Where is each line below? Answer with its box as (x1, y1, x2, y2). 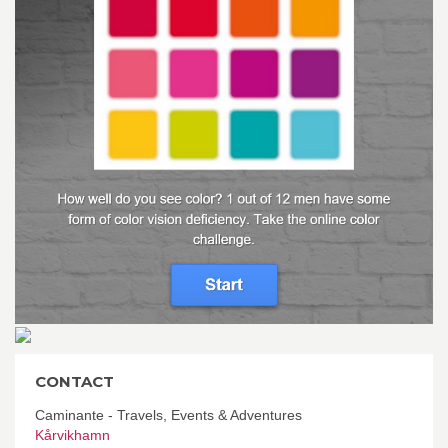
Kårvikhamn (35, 426, 110, 443)
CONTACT (35, 371, 114, 391)
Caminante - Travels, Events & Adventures (35, 406, 302, 423)
